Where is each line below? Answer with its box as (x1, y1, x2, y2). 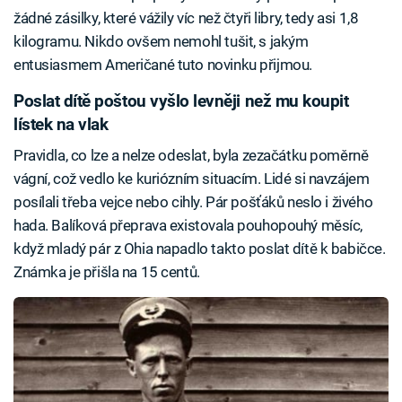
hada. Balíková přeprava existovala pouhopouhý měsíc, (13, 215, 363, 234)
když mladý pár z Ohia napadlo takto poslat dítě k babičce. (13, 239, 386, 258)
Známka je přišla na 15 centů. (13, 262, 200, 281)
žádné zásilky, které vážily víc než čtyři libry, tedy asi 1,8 (13, 9, 359, 28)
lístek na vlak (13, 115, 109, 135)
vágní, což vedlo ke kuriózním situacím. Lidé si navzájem (13, 169, 370, 188)
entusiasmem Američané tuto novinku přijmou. (13, 56, 312, 74)
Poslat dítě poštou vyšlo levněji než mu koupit (13, 92, 349, 112)
